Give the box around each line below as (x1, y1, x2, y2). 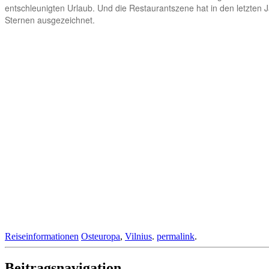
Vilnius (125, 231, 152, 241)
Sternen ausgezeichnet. (5, 13, 95, 26)
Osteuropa (81, 231, 120, 241)
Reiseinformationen (5, 231, 79, 241)
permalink (157, 231, 195, 241)
